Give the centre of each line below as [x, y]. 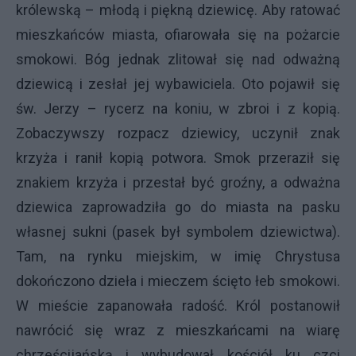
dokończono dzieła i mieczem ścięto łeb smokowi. [178, 281]
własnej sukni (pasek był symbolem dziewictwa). [178, 232]
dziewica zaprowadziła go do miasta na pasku [178, 207]
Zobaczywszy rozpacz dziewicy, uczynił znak [178, 133]
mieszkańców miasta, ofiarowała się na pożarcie [178, 35]
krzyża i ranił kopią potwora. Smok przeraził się [178, 158]
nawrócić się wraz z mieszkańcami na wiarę [178, 330]
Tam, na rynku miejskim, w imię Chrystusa [178, 256]
